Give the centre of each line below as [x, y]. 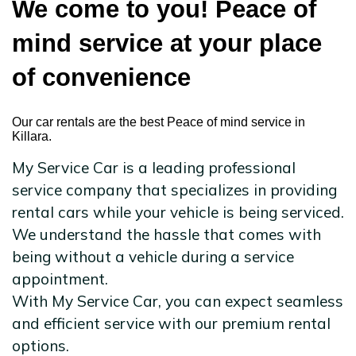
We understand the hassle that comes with [166, 234]
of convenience [101, 77]
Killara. [32, 136]
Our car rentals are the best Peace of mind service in [159, 122]
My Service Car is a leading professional [154, 167]
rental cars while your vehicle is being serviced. [178, 212]
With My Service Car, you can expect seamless [178, 301]
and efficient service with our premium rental [171, 323]
